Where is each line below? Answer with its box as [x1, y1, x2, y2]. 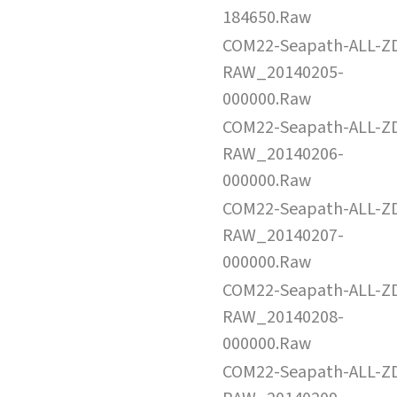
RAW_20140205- [222, 59, 344, 85]
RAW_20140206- [222, 141, 344, 167]
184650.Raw [222, 4, 311, 30]
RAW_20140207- [222, 222, 344, 248]
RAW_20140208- [222, 304, 344, 330]
